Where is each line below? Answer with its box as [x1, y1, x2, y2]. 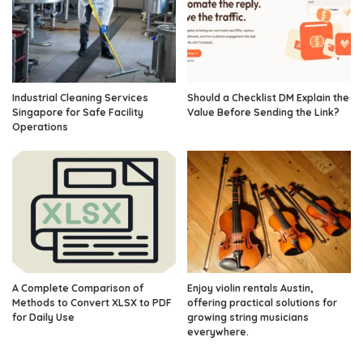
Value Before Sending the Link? [187, 105, 340, 118]
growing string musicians [187, 311, 309, 324]
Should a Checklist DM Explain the [187, 91, 349, 104]
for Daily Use [12, 311, 75, 324]
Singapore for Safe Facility [12, 105, 143, 118]
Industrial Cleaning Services [12, 91, 148, 104]
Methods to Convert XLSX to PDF [12, 297, 172, 310]
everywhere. [187, 326, 249, 339]
